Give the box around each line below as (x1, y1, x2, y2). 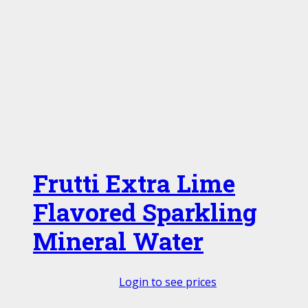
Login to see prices (119, 274, 217, 289)
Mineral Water (33, 224, 203, 257)
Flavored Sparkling (33, 195, 257, 228)
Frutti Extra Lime (33, 166, 235, 199)
